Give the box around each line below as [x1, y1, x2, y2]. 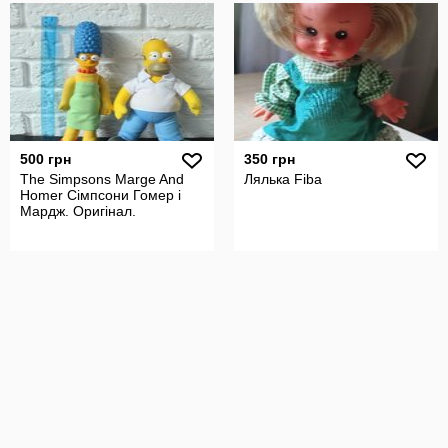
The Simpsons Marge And [20, 171, 184, 187]
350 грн [244, 151, 295, 167]
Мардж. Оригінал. [20, 203, 136, 219]
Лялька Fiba [244, 171, 322, 187]
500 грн [20, 151, 71, 167]
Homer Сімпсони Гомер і [20, 187, 181, 203]
